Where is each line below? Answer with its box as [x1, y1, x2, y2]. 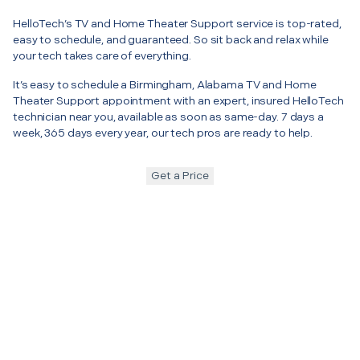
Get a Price [151, 168, 209, 182]
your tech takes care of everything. [13, 48, 191, 63]
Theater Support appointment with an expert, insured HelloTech [13, 93, 344, 108]
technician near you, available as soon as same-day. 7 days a [13, 109, 324, 124]
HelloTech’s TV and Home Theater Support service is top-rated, [13, 16, 342, 31]
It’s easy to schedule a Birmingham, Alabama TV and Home [13, 77, 317, 92]
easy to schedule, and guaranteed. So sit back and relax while [13, 32, 329, 47]
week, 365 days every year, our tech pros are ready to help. [13, 125, 313, 140]
